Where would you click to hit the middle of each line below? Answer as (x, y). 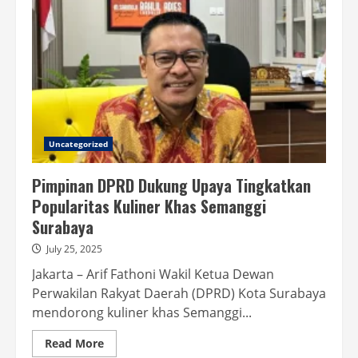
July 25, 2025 (74, 249)
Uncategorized (79, 144)
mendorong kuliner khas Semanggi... (142, 312)
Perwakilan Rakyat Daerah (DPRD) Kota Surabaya (179, 293)
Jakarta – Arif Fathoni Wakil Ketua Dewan (153, 274)
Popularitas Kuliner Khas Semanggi (149, 206)
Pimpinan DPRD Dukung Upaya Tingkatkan (171, 185)
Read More (74, 343)
